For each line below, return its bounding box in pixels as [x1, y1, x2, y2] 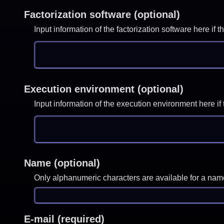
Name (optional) [23, 157, 100, 169]
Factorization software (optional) [23, 9, 180, 20]
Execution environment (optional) [23, 83, 183, 94]
